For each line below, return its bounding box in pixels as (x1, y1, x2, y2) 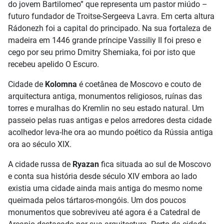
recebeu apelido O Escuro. (8, 59, 99, 69)
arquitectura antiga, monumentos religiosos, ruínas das (8, 91, 202, 101)
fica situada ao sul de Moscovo (99, 159, 211, 169)
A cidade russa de (8, 159, 72, 169)
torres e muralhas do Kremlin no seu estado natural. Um (8, 103, 204, 113)
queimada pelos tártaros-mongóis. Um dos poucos (8, 195, 186, 205)
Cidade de (8, 79, 45, 89)
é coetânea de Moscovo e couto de (77, 79, 201, 89)
